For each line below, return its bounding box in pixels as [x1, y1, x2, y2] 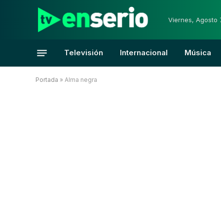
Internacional [120, 48, 168, 57]
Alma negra [65, 76, 97, 83]
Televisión [64, 48, 103, 57]
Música [184, 48, 211, 57]
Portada [36, 76, 58, 83]
